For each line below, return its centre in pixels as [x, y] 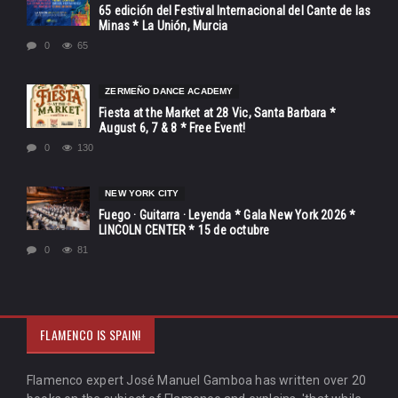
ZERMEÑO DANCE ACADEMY [169, 92]
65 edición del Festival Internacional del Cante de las [235, 11]
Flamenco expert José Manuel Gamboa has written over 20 [197, 381]
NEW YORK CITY [142, 194]
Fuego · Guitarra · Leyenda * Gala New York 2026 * [227, 215]
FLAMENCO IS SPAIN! [91, 335]
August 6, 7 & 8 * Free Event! [172, 128]
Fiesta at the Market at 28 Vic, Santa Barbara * [218, 113]
